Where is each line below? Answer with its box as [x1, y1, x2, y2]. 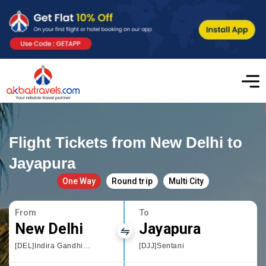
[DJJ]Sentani [139, 241, 185, 250]
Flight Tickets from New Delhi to [9, 133, 243, 151]
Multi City [168, 176, 204, 186]
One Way [62, 176, 96, 186]
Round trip [112, 176, 153, 186]
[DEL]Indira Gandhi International [83, 241, 90, 250]
